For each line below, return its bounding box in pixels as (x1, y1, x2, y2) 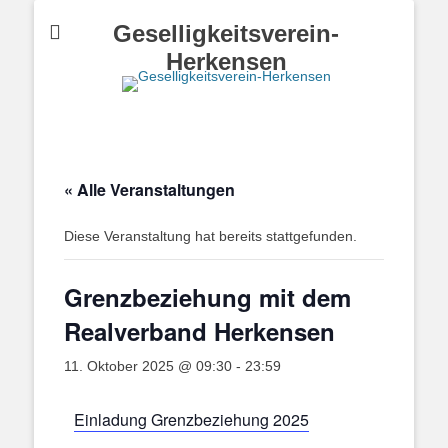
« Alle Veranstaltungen (64, 178, 235, 201)
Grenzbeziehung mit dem (64, 280, 351, 314)
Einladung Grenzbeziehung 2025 (74, 408, 309, 431)
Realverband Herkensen (64, 314, 335, 348)
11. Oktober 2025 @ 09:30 (64, 358, 232, 374)
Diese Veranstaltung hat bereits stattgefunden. (64, 228, 357, 244)
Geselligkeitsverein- (113, 20, 339, 47)
